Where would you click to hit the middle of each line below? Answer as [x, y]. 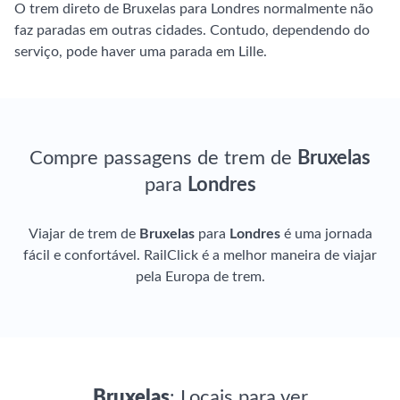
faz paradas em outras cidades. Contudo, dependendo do [192, 30]
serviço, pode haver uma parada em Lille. [141, 52]
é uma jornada [326, 234]
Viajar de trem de [83, 234]
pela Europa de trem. [200, 277]
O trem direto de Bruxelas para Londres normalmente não [194, 9]
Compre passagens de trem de [163, 158]
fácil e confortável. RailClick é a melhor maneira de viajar [200, 255]
